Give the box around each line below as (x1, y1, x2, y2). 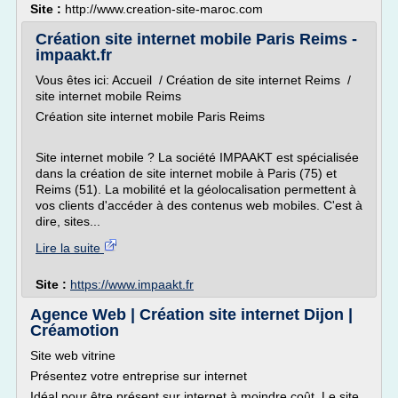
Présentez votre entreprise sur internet (30, 369, 247, 383)
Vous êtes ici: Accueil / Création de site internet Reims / (36, 73, 351, 87)
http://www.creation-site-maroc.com (65, 2, 263, 16)
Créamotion (30, 322, 119, 339)
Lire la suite (36, 241, 104, 255)
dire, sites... (36, 214, 100, 228)
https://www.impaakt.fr (70, 277, 194, 291)
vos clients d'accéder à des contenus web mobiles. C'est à (36, 198, 362, 212)
